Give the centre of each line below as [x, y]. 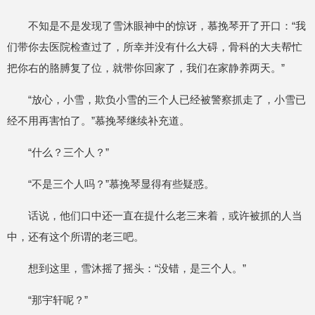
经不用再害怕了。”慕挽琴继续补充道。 [98, 121]
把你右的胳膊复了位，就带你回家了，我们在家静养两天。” [146, 68]
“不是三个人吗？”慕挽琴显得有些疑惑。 [121, 184]
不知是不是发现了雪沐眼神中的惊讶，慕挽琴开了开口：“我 [167, 26]
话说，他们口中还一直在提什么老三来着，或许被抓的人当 [165, 216]
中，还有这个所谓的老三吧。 [76, 237]
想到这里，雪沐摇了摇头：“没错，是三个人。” [137, 268]
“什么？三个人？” [69, 152]
